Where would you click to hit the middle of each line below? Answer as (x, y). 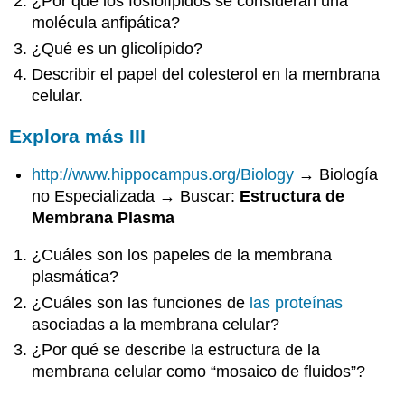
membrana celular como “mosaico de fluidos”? (199, 371)
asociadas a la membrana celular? (156, 324)
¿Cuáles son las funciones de (141, 302)
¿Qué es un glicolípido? (118, 48)
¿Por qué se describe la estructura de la (176, 349)
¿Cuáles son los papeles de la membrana (182, 255)
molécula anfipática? (106, 23)
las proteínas (297, 302)
